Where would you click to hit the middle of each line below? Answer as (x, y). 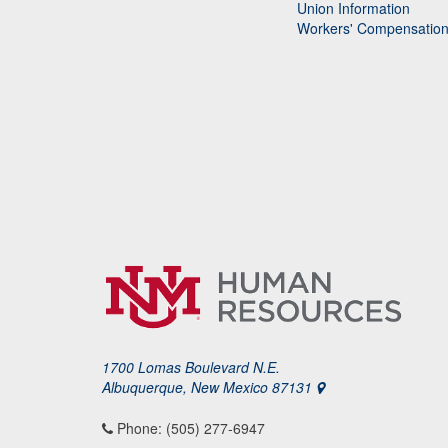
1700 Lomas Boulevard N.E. (191, 367)
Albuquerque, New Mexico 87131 (209, 387)
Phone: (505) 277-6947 (189, 428)
